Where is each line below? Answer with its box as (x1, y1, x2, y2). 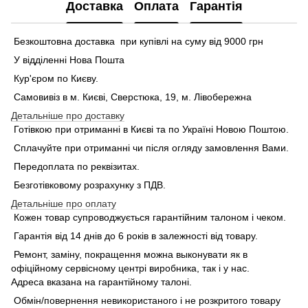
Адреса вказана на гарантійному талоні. (11, 276, 192, 287)
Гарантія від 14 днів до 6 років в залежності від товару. (11, 230, 258, 241)
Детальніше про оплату (11, 197, 116, 209)
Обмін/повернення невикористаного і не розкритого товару (11, 294, 280, 306)
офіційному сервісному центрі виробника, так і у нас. (11, 262, 250, 274)
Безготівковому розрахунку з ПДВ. (11, 179, 166, 190)
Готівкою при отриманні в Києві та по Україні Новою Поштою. (11, 123, 289, 135)
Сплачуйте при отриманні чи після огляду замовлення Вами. (11, 142, 289, 153)
